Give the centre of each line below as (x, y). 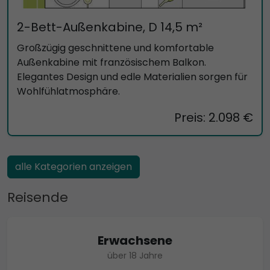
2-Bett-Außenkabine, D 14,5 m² (110, 27)
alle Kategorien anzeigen (74, 166)
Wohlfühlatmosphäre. (68, 91)
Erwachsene (135, 240)
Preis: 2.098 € (214, 117)
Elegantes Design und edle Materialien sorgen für (132, 77)
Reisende (38, 197)
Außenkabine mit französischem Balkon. (111, 62)
